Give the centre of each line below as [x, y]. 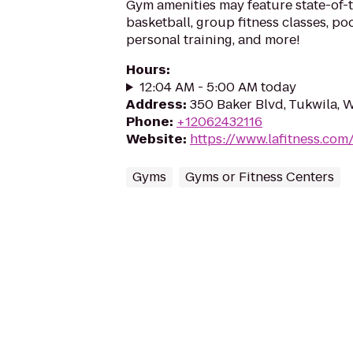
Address [154, 104]
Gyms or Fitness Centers [260, 177]
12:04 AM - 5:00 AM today [217, 87]
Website [154, 139]
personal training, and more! [213, 40]
